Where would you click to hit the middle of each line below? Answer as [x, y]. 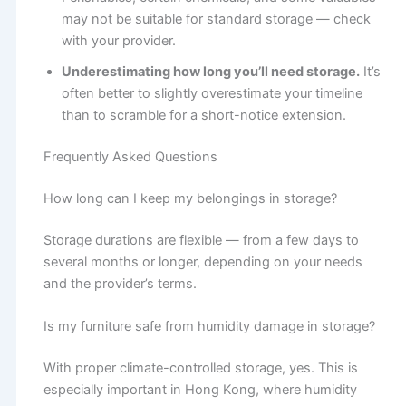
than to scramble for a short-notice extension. [203, 116]
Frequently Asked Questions [130, 156]
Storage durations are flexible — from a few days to [201, 240]
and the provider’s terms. [120, 283]
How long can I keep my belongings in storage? [192, 198]
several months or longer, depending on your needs [203, 261]
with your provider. [118, 41]
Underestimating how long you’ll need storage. [210, 72]
